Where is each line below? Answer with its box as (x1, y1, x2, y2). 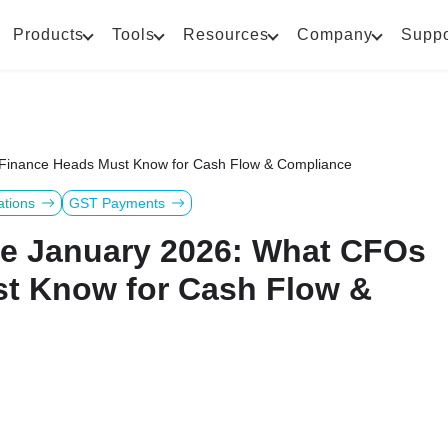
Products (13, 26, 84, 43)
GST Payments (69, 195, 165, 211)
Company (297, 26, 373, 43)
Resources (183, 26, 269, 43)
